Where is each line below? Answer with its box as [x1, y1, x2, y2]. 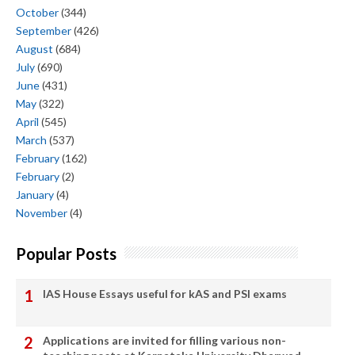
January [16, 188, 54, 202]
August [16, 42, 53, 56]
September [16, 24, 71, 38]
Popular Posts [16, 243, 116, 263]
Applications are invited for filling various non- [43, 333, 286, 347]
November [16, 206, 67, 220]
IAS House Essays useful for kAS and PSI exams [43, 286, 287, 300]
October [16, 6, 59, 20]
